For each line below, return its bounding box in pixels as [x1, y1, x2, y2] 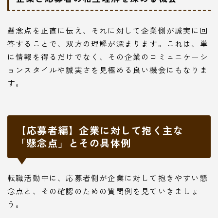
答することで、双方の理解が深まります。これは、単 [7, 38, 208, 49]
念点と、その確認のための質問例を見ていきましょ [7, 185, 200, 197]
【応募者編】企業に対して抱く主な [16, 123, 183, 138]
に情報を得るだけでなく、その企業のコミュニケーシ [7, 51, 208, 62]
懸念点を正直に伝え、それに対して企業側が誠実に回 [7, 25, 208, 36]
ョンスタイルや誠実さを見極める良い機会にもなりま [7, 64, 208, 75]
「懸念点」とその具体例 [16, 136, 131, 150]
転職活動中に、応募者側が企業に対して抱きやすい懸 [7, 172, 208, 183]
